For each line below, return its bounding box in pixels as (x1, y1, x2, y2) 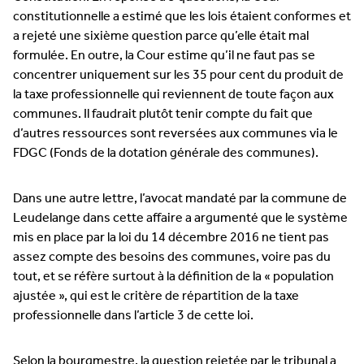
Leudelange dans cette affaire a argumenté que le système (13, 206, 348, 231)
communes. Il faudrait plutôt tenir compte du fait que (13, 102, 313, 127)
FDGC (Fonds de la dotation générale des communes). (13, 141, 318, 166)
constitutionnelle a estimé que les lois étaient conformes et (13, 4, 351, 29)
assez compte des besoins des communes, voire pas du (13, 245, 331, 270)
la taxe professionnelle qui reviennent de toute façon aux (13, 82, 334, 107)
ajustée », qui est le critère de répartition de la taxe (13, 284, 299, 309)
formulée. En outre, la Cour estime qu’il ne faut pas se (13, 43, 315, 68)
